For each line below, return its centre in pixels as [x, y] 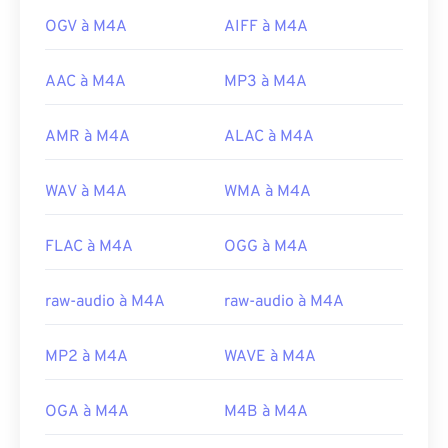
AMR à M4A [87, 137]
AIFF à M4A [266, 27]
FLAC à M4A [89, 247]
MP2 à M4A [86, 357]
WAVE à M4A [270, 357]
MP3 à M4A [265, 82]
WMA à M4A [267, 192]
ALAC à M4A [269, 137]
